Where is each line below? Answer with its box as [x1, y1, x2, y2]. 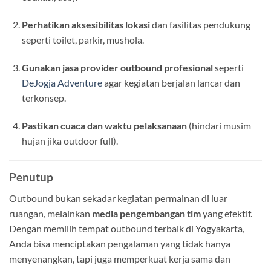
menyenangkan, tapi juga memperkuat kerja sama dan [9, 253, 230, 265]
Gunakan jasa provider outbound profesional [21, 61, 213, 73]
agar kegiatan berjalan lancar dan [102, 76, 240, 88]
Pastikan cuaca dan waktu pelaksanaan [21, 119, 187, 131]
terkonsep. [21, 91, 66, 103]
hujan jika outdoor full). [21, 134, 118, 146]
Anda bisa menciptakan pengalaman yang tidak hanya [9, 238, 230, 250]
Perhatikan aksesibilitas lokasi [21, 19, 150, 31]
